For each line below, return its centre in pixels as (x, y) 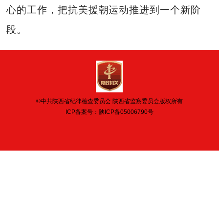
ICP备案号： (82, 112)
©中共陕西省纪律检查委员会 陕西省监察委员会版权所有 (109, 101)
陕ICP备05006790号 (126, 112)
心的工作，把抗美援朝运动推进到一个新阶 (104, 10)
